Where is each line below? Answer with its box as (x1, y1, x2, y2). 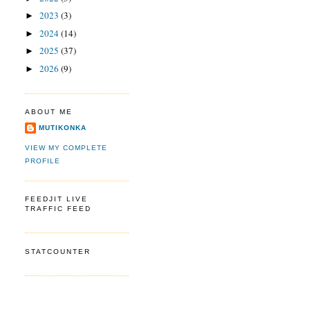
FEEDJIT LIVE (25, 195, 89, 203)
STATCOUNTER (25, 247, 91, 255)
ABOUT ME (25, 108, 73, 116)
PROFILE (25, 157, 61, 165)
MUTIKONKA (39, 123, 87, 131)
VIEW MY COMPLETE (25, 144, 108, 152)
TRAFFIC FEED (25, 205, 92, 213)
